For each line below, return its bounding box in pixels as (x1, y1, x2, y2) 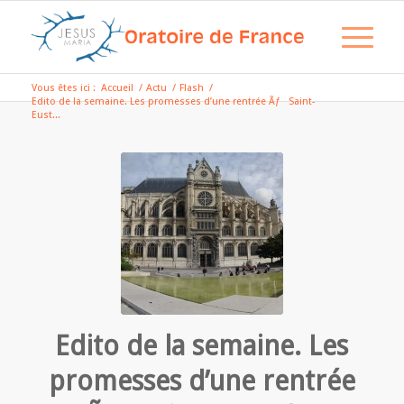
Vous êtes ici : (31, 82, 96, 94)
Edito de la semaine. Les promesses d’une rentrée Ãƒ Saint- (31, 96, 316, 107)
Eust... (31, 109, 60, 121)
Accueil (100, 82, 133, 94)
